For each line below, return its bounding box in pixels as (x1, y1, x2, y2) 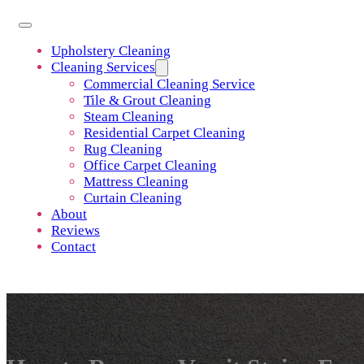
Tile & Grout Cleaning (84, 93, 211, 108)
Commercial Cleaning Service (84, 76, 255, 92)
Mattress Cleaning (84, 174, 188, 189)
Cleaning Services (51, 59, 155, 75)
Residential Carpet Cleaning (84, 125, 245, 141)
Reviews (51, 223, 100, 238)
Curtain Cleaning (84, 190, 182, 206)
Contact (51, 239, 96, 254)
